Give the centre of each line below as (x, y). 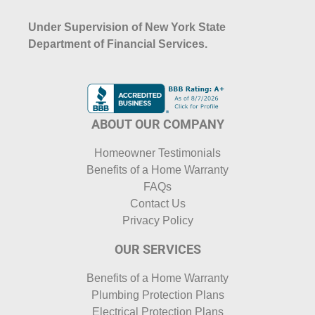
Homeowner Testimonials (157, 153)
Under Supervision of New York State (127, 27)
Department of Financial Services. (118, 44)
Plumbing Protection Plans (157, 295)
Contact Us (157, 203)
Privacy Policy (157, 220)
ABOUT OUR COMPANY (157, 124)
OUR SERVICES (157, 249)
